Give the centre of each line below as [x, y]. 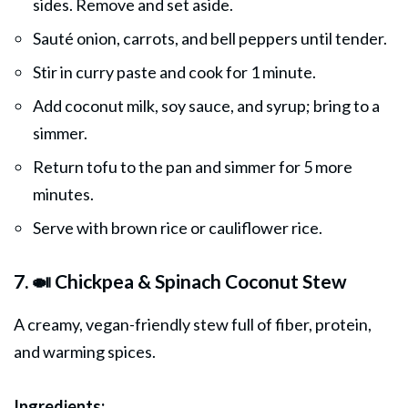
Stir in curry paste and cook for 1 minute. [174, 71]
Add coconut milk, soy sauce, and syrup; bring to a [206, 105]
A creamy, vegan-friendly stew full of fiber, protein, [193, 324]
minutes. [63, 194]
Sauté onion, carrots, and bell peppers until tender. [210, 38]
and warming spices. [85, 351]
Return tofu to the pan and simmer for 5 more [193, 166]
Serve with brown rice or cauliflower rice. [178, 227]
